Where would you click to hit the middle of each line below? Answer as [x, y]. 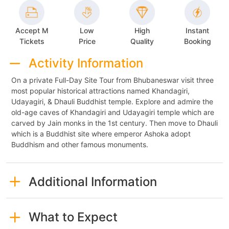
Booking [197, 41]
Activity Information [86, 63]
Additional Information [93, 181]
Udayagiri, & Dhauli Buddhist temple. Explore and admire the [112, 101]
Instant [197, 31]
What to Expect [73, 217]
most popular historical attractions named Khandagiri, [100, 90]
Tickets [32, 41]
